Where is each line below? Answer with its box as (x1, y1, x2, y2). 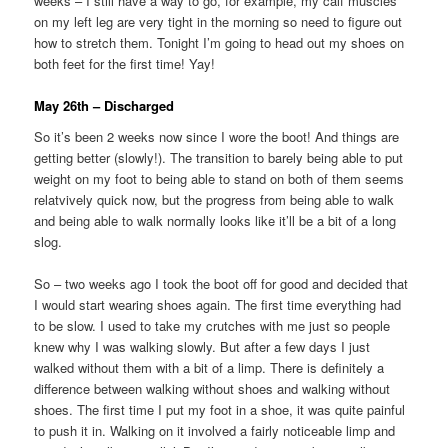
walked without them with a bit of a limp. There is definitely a (34, 358, 385, 378)
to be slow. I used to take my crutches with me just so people (34, 316, 391, 336)
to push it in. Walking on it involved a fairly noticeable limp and (34, 421, 396, 441)
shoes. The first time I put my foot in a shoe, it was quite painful (34, 400, 406, 420)
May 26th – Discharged (34, 95, 175, 115)
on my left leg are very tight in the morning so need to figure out (34, 11, 403, 31)
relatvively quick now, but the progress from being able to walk (34, 190, 395, 210)
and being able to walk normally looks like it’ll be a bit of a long (34, 211, 397, 231)
